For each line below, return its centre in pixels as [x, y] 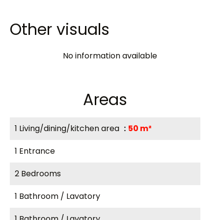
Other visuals [60, 29]
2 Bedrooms [38, 174]
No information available [110, 56]
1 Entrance [35, 151]
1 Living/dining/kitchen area [68, 128]
